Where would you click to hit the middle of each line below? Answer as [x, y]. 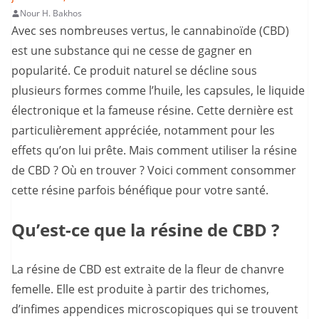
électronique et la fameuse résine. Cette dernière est [152, 111]
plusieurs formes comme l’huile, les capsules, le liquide [158, 91]
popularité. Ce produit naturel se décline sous [134, 71]
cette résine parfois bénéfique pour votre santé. [140, 190]
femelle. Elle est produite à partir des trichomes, [140, 289]
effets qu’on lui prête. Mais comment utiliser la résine [154, 151]
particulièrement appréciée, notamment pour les [143, 131]
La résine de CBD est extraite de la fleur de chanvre [148, 270]
